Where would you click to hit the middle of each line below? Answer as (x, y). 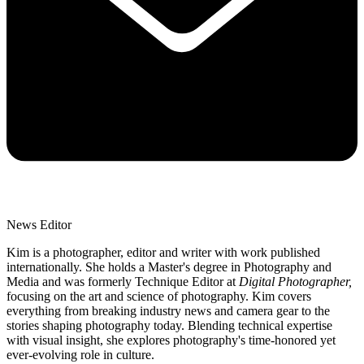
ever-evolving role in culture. (82, 355)
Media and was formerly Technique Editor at (123, 282)
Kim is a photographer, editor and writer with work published (163, 253)
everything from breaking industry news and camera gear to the (168, 311)
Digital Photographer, (295, 282)
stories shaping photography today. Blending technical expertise (169, 326)
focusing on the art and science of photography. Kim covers (159, 297)
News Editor (39, 225)
